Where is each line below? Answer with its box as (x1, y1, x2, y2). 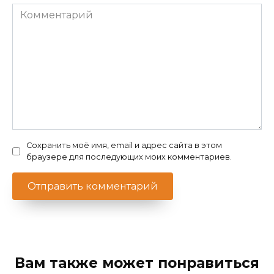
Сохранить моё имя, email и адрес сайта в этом (26, 141, 222, 150)
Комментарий (12, 4, 84, 17)
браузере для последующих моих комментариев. (26, 152, 232, 162)
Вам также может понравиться (15, 254, 259, 272)
